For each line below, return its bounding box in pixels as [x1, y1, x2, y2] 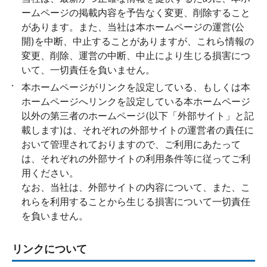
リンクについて [12, 243, 87, 255]
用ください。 [21, 167, 79, 179]
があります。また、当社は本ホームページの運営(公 [21, 21, 244, 33]
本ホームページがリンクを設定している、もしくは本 [21, 81, 250, 93]
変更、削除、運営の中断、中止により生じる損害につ [21, 49, 250, 61]
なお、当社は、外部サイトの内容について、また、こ [21, 181, 250, 193]
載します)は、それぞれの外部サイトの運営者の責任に [21, 124, 254, 136]
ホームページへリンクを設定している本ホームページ [21, 95, 250, 107]
